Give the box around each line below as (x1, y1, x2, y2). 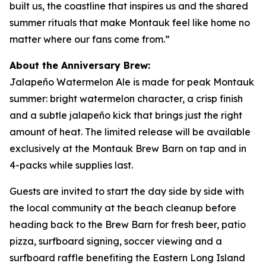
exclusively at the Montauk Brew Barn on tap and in (9, 142, 246, 154)
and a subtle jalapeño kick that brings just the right (9, 109, 242, 121)
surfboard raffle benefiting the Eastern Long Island (9, 251, 245, 264)
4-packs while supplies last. (9, 159, 133, 171)
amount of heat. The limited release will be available (9, 125, 251, 138)
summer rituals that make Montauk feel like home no (9, 16, 250, 28)
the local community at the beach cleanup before (9, 201, 236, 214)
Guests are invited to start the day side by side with (9, 185, 244, 197)
